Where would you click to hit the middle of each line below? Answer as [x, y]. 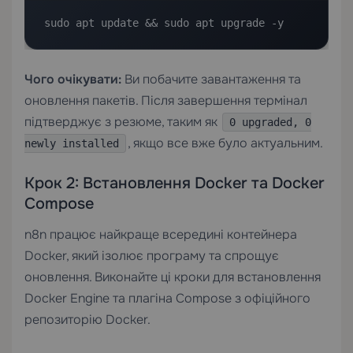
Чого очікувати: [73, 79]
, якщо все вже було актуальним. [225, 143]
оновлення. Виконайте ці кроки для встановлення [173, 277]
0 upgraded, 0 [270, 122]
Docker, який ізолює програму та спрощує [152, 255]
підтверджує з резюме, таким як [123, 121]
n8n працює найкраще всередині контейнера [161, 234]
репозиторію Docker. [87, 319]
